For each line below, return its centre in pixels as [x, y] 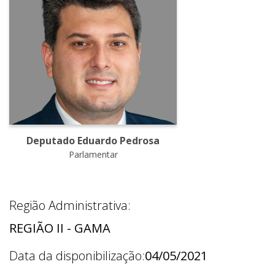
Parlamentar [93, 155]
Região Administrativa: [70, 206]
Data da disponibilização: [77, 256]
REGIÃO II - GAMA [60, 228]
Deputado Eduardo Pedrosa [93, 141]
